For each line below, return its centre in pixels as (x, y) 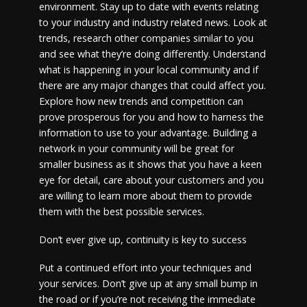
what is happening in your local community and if (148, 70)
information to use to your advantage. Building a (148, 133)
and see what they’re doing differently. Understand (152, 54)
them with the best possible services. (123, 212)
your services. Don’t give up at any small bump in (148, 284)
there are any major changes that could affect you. (152, 86)
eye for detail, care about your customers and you (151, 180)
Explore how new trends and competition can (141, 101)
